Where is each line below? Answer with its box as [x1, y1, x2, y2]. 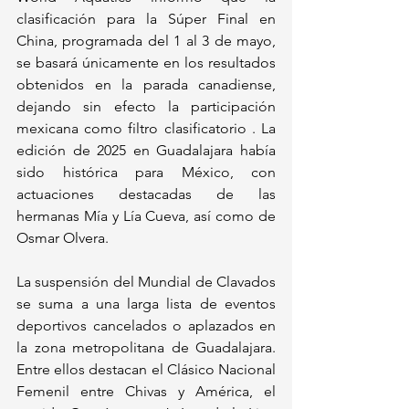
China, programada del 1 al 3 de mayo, [16, 32, 276, 50]
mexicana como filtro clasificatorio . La [16, 120, 276, 138]
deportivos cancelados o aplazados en [16, 317, 276, 335]
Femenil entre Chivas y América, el [16, 383, 276, 401]
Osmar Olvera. [16, 229, 109, 247]
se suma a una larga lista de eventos [16, 295, 276, 313]
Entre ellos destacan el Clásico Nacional [16, 361, 276, 379]
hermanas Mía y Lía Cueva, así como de [16, 207, 276, 225]
